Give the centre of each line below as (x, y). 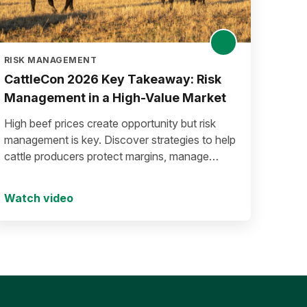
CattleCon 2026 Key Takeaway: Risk (113, 79)
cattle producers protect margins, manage (107, 156)
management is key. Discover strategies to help (120, 140)
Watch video (39, 198)
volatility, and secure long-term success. (103, 173)
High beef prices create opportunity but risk (110, 123)
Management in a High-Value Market (115, 98)
